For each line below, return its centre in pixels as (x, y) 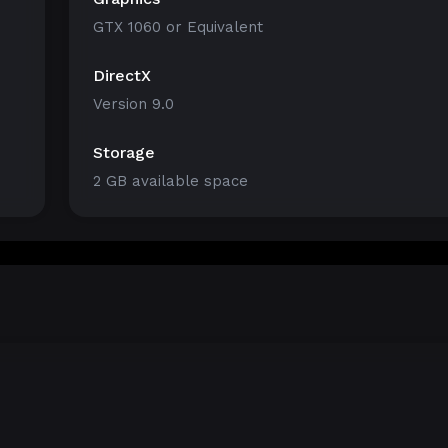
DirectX (122, 75)
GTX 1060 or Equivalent (178, 27)
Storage (124, 152)
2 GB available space (170, 181)
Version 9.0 (133, 104)
